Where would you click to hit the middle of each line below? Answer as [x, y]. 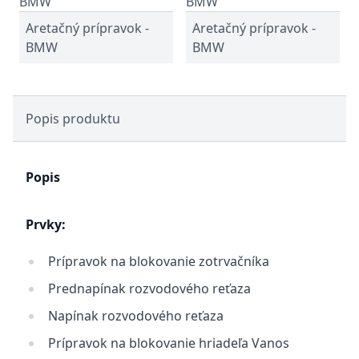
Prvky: [46, 224]
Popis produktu [73, 119]
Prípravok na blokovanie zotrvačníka [159, 261]
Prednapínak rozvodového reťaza [149, 288]
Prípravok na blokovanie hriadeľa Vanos [169, 343]
